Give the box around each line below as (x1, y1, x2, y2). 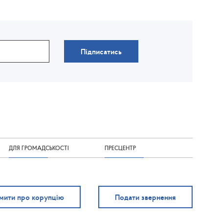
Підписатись (81, 46, 122, 57)
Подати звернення (115, 192, 176, 202)
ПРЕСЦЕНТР (104, 144, 136, 152)
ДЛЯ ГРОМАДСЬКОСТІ (9, 144, 69, 152)
